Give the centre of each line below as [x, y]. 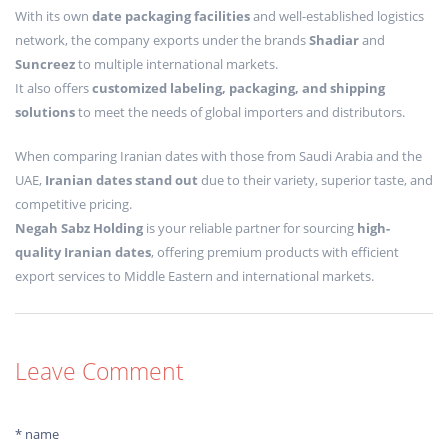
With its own [53, 16]
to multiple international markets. [176, 64]
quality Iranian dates [83, 252]
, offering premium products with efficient [275, 252]
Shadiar [334, 40]
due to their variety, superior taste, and [315, 180]
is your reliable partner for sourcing [250, 228]
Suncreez [45, 64]
